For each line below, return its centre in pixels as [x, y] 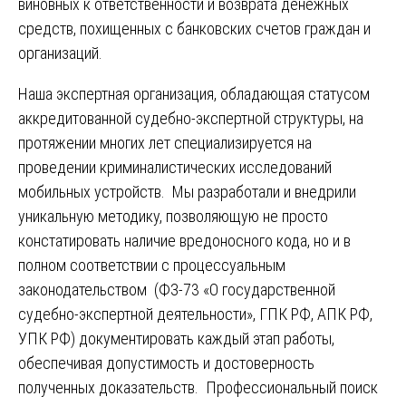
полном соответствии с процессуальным [152, 266]
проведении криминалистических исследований [175, 168]
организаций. [60, 53]
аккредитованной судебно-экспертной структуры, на [191, 119]
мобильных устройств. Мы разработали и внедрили [187, 192]
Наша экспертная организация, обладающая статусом [194, 94]
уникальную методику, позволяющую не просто [173, 217]
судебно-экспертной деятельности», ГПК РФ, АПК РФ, [195, 314]
